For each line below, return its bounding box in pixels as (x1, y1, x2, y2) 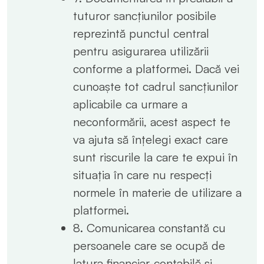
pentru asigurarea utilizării (73, 43, 209, 58)
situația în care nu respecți (73, 167, 212, 182)
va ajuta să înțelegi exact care (73, 131, 228, 147)
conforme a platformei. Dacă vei (73, 61, 239, 76)
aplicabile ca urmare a (73, 96, 187, 111)
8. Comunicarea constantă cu (73, 220, 226, 235)
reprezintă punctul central (73, 25, 209, 41)
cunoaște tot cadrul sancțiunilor (73, 78, 238, 94)
